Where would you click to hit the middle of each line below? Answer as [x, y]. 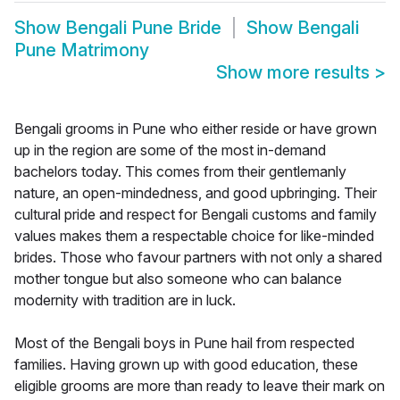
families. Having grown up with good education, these [186, 365]
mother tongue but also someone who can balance [178, 279]
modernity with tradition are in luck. [125, 300]
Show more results [295, 73]
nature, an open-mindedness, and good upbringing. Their [196, 193]
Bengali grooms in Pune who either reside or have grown [196, 129]
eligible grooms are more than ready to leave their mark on [200, 386]
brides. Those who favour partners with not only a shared [198, 258]
